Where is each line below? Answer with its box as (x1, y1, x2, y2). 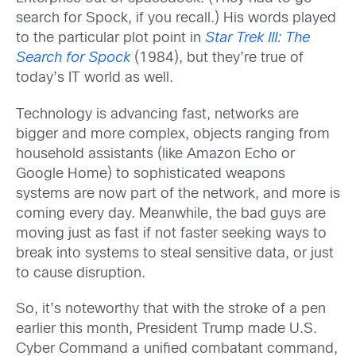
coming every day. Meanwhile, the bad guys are (16, 207, 326, 221)
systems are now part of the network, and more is (16, 187, 340, 201)
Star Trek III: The (205, 32, 310, 46)
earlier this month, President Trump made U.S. (16, 322, 317, 336)
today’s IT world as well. (16, 72, 173, 86)
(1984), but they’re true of (130, 52, 304, 66)
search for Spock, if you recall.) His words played (16, 12, 336, 26)
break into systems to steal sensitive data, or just (16, 246, 334, 261)
